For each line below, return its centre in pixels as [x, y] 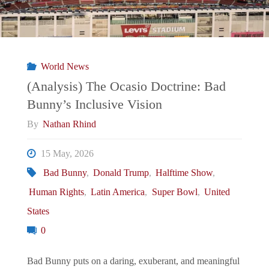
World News [65, 66]
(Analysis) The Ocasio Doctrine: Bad [126, 86]
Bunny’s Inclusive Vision [94, 104]
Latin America [118, 192]
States [38, 212]
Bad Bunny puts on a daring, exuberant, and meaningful [133, 261]
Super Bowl [174, 192]
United [217, 192]
